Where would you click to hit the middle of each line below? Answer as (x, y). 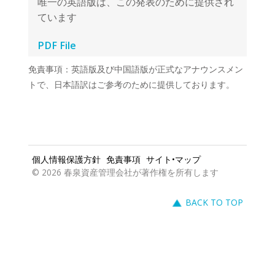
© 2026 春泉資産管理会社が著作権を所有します (109, 114)
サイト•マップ (151, 103)
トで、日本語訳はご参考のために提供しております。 (114, 37)
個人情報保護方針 (58, 103)
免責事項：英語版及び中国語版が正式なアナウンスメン (118, 24)
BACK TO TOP (186, 140)
